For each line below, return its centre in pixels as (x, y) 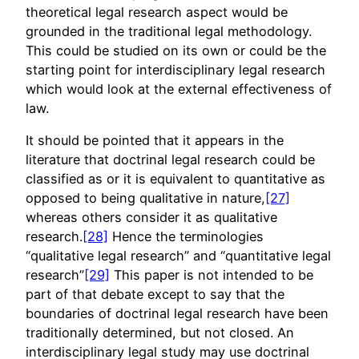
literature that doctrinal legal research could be (170, 159)
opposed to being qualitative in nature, (145, 198)
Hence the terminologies (186, 236)
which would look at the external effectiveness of (179, 89)
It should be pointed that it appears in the (155, 140)
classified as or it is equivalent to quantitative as (175, 178)
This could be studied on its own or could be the (176, 50)
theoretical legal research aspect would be (157, 12)
